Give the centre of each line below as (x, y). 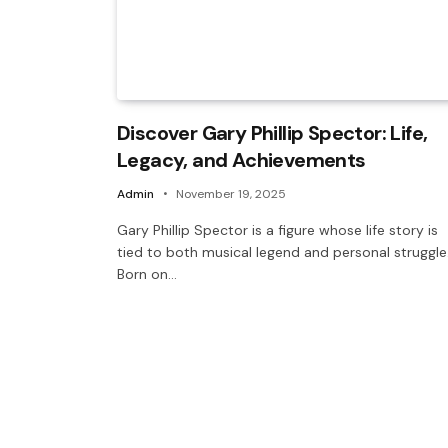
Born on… (147, 273)
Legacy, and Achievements (241, 159)
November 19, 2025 (231, 193)
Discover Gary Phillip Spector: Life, (272, 132)
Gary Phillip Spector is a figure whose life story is (277, 229)
